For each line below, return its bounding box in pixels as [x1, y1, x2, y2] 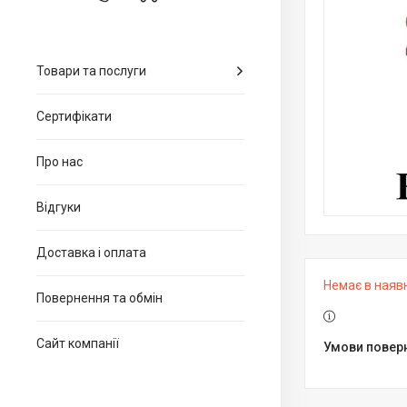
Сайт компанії [36, 336, 119, 351]
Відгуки [36, 200, 81, 214]
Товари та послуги [36, 64, 146, 78]
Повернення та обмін [36, 291, 163, 305]
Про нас [36, 154, 83, 169]
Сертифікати [36, 109, 112, 124]
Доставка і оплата [36, 245, 146, 260]
